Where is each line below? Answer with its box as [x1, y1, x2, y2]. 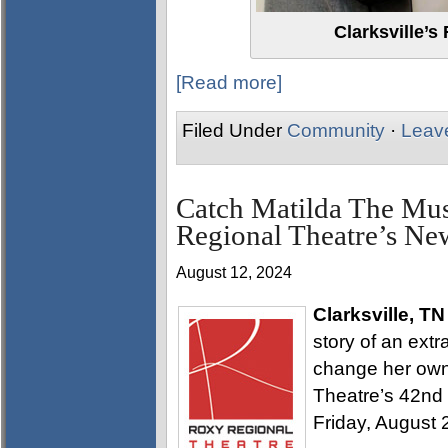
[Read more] [176, 72, 282, 93]
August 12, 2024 [176, 264, 292, 281]
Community [287, 120, 385, 141]
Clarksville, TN [313, 304, 445, 325]
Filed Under [182, 120, 287, 141]
